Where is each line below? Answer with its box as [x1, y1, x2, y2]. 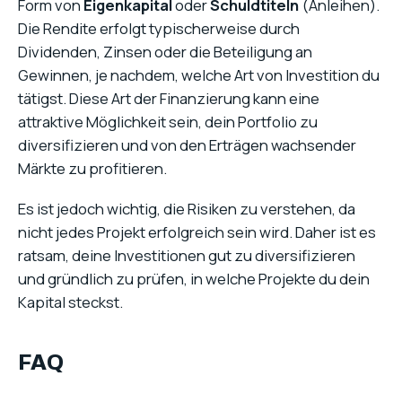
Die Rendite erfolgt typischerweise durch [18, 18, 300, 39]
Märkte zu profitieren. [18, 158, 167, 179]
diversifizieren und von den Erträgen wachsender [18, 135, 356, 156]
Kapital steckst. [18, 291, 123, 312]
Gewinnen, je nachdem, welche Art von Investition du [18, 65, 380, 86]
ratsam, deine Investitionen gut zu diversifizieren [18, 244, 355, 266]
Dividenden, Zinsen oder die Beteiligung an [18, 41, 312, 63]
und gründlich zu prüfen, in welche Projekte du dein [18, 267, 370, 289]
